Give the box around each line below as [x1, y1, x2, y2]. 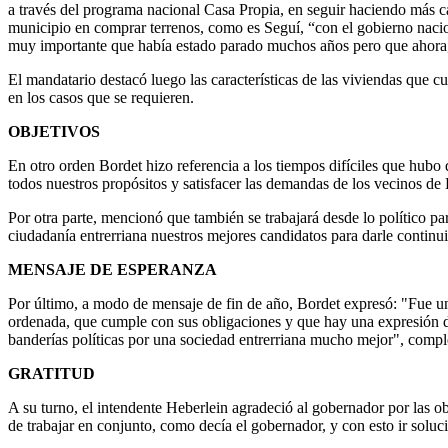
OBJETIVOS [8, 122, 100, 140]
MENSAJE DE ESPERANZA [8, 260, 217, 278]
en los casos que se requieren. [8, 88, 194, 106]
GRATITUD [8, 364, 95, 382]
